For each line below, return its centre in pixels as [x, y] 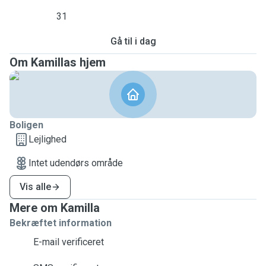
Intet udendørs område [76, 163]
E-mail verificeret [69, 242]
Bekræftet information [61, 223]
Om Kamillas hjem [58, 62]
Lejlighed [47, 139]
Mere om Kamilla [55, 208]
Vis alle [35, 187]
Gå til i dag [133, 41]
